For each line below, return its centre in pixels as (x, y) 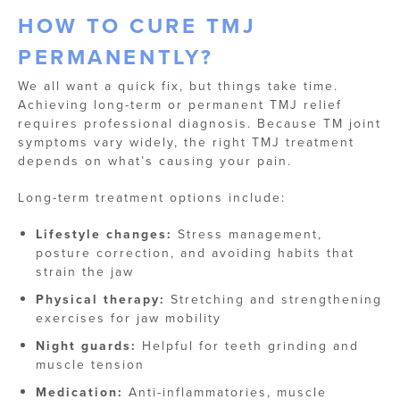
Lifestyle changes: (104, 235)
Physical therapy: (100, 300)
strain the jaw (85, 272)
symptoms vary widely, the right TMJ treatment (186, 142)
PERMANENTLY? (116, 57)
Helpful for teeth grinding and (248, 346)
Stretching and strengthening (274, 300)
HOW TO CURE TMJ (137, 26)
